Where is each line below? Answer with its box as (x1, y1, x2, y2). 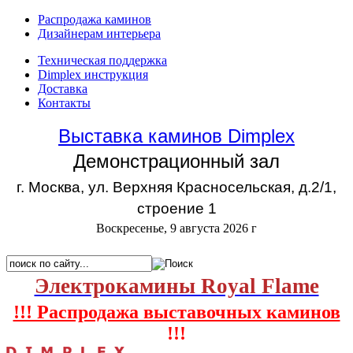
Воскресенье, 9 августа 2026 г (96, 221, 257, 235)
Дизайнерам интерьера (38, 27, 161, 40)
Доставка (38, 82, 87, 95)
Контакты (38, 96, 91, 110)
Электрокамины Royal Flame (34, 274, 319, 298)
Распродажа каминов (38, 13, 151, 26)
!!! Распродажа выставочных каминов (13, 302, 340, 322)
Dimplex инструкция (38, 68, 148, 81)
